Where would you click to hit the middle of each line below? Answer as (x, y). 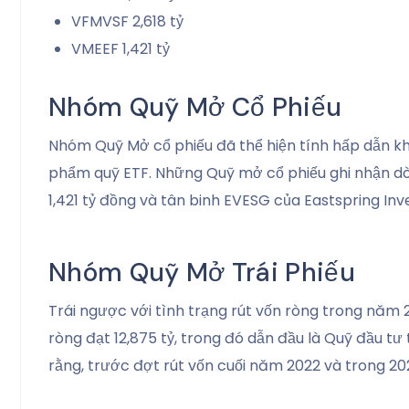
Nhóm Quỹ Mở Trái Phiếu (202, 272)
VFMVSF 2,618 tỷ (127, 21)
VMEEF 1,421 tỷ (121, 48)
